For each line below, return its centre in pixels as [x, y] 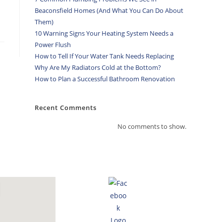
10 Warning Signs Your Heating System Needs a [104, 33]
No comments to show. [152, 126]
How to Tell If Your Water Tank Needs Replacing [104, 56]
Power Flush [53, 45]
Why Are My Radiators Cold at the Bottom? [98, 67]
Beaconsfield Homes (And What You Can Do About [109, 10]
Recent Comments [66, 108]
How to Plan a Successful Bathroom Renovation [105, 79]
